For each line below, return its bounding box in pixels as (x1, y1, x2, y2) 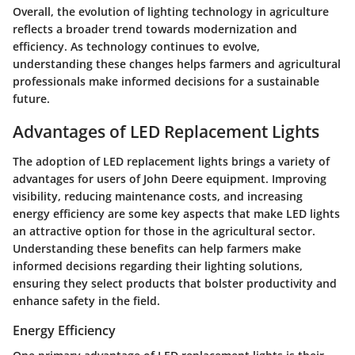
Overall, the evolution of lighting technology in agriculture (13, 3, 329, 19)
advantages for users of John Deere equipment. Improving (13, 171, 326, 187)
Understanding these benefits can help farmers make (13, 241, 301, 257)
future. (13, 90, 50, 106)
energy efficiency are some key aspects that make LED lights (13, 206, 340, 222)
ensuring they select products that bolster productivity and (13, 276, 337, 292)
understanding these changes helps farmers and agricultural (13, 55, 341, 71)
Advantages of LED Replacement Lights (13, 120, 319, 143)
